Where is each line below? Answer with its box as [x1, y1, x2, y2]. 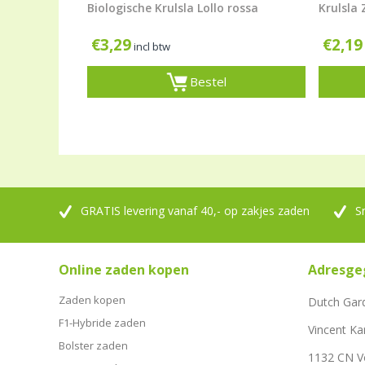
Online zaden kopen [59, 260, 189, 279]
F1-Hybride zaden [59, 314, 146, 330]
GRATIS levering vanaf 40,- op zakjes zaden [81, 202, 310, 218]
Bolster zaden [59, 337, 128, 353]
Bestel [190, 73, 227, 90]
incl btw [134, 38, 170, 54]
